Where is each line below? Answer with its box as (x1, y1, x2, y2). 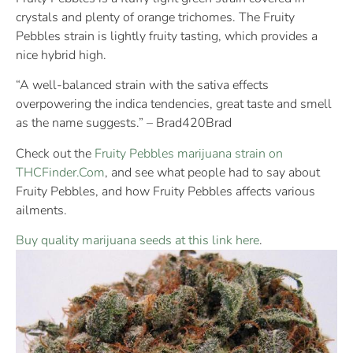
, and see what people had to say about (105, 163, 320, 181)
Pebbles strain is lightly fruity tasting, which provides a (16, 27, 318, 45)
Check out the (16, 144, 95, 162)
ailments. (16, 201, 67, 219)
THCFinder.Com (16, 163, 105, 181)
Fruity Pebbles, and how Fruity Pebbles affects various (16, 182, 315, 200)
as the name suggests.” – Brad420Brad (16, 114, 232, 132)
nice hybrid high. (16, 46, 106, 64)
